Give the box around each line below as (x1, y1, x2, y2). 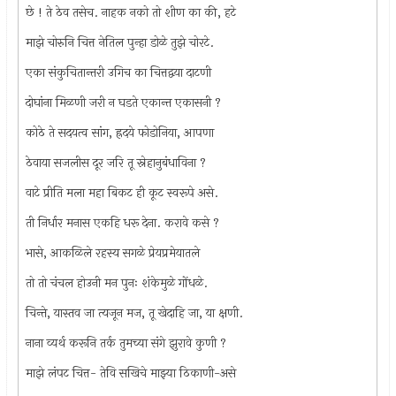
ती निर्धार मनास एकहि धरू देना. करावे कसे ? (26, 213, 220, 232)
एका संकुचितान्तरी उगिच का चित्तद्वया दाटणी (26, 63, 212, 82)
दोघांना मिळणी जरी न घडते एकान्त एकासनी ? (26, 93, 222, 112)
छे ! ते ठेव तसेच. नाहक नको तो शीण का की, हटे (26, 3, 237, 22)
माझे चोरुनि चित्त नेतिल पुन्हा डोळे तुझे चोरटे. (26, 33, 215, 52)
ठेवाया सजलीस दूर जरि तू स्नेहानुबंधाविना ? (26, 153, 207, 172)
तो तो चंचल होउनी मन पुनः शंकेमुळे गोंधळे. (26, 273, 209, 293)
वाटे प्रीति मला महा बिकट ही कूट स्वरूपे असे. (26, 183, 219, 202)
